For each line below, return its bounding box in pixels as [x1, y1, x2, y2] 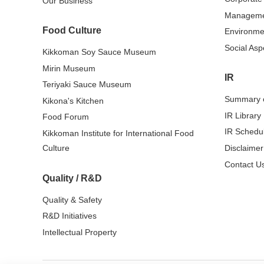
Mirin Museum [42, 63, 95, 73]
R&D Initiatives [42, 211, 97, 221]
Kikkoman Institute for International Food [42, 128, 194, 138]
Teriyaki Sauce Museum [42, 80, 131, 90]
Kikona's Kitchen [42, 95, 104, 105]
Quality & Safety [42, 194, 102, 204]
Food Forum [42, 112, 89, 122]
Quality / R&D [42, 173, 102, 183]
